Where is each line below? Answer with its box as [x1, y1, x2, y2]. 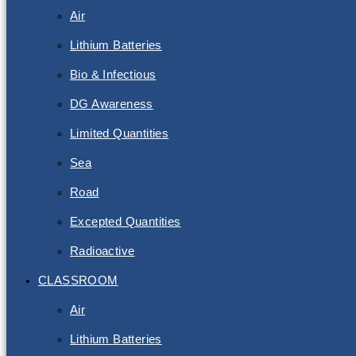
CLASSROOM [38, 273, 118, 287]
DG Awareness [70, 97, 153, 110]
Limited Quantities [70, 126, 169, 140]
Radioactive [70, 244, 135, 257]
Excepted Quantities [70, 215, 181, 228]
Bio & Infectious [70, 68, 157, 81]
